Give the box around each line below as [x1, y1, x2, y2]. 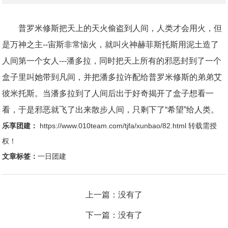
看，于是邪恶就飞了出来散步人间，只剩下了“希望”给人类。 [2, 105, 219, 114]
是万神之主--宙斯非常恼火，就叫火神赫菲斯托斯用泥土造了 [2, 40, 219, 49]
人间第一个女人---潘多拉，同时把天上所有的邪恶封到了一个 [2, 56, 222, 65]
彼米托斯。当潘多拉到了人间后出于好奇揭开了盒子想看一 [2, 89, 214, 98]
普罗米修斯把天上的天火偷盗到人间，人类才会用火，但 [2, 23, 222, 33]
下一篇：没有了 [85, 210, 142, 219]
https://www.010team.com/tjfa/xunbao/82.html [40, 121, 187, 130]
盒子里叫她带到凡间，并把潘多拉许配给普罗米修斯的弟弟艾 [2, 72, 222, 81]
